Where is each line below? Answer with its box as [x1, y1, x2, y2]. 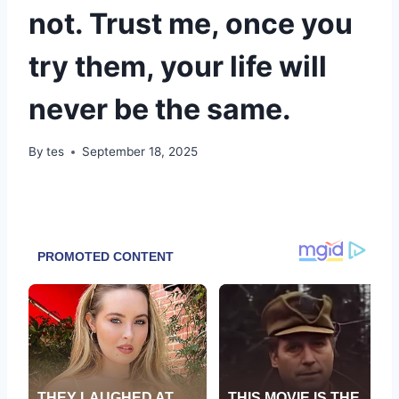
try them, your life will [28, 48, 327, 84]
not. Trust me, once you [28, 5, 353, 41]
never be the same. [28, 91, 291, 126]
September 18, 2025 [82, 144, 199, 159]
